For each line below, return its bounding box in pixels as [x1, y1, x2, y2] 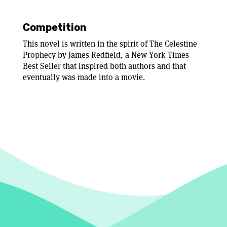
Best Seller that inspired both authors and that [23, 61, 186, 71]
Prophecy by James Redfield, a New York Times [23, 50, 189, 60]
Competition [23, 21, 87, 33]
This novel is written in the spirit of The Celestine [23, 39, 197, 49]
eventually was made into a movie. [23, 72, 145, 83]
